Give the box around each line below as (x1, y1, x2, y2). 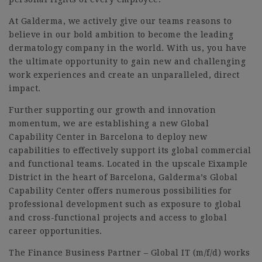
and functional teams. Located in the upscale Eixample (9, 159, 248, 168)
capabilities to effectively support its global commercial (9, 146, 251, 155)
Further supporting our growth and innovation (9, 105, 216, 115)
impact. (9, 84, 41, 93)
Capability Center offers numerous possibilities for (9, 186, 232, 195)
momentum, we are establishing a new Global (9, 119, 209, 128)
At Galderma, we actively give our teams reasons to (9, 16, 232, 26)
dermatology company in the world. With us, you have (9, 43, 247, 53)
